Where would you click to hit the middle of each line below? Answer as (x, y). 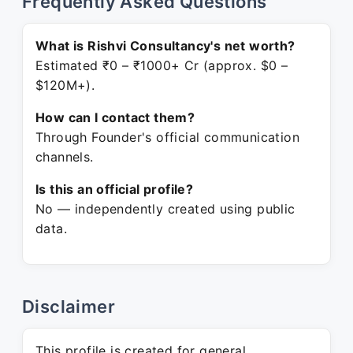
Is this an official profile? (115, 189)
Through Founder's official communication (167, 137)
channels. (65, 157)
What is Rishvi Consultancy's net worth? (165, 46)
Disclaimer (69, 307)
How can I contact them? (115, 117)
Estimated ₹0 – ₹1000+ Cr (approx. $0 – (162, 65)
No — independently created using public (165, 209)
